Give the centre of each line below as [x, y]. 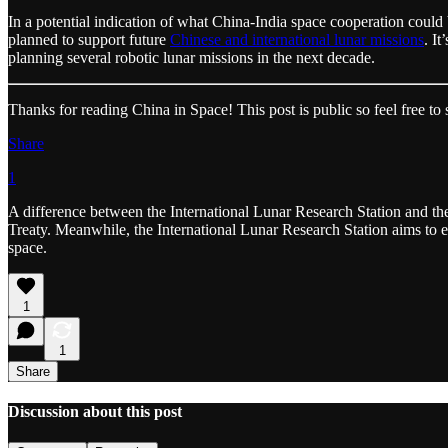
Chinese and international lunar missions [297, 39]
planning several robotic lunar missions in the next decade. [191, 57]
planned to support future [89, 39]
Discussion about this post [95, 411]
